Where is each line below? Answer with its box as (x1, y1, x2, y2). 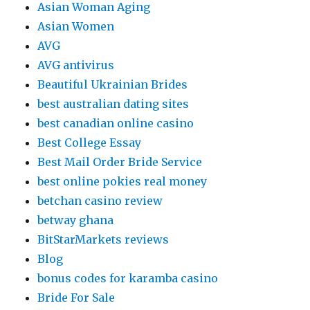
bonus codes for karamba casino (37, 271, 219, 285)
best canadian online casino (37, 116, 194, 130)
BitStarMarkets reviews (37, 232, 170, 246)
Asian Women (37, 19, 115, 33)
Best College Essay (37, 136, 142, 149)
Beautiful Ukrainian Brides (37, 77, 188, 91)
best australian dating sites (37, 97, 190, 111)
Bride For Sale (37, 291, 116, 304)
